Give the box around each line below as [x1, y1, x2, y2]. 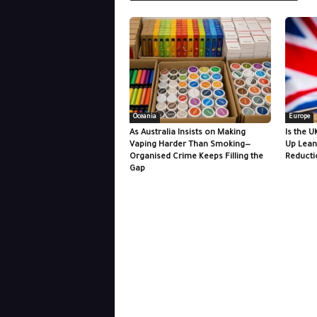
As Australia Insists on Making [129, 128, 246, 138]
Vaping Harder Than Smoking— [129, 140, 250, 150]
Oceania [132, 113, 156, 121]
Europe [288, 113, 310, 121]
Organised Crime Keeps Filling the [129, 152, 263, 162]
